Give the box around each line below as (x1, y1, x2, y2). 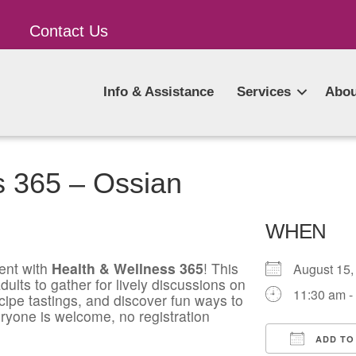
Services (236, 84, 291, 99)
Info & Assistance (103, 84, 214, 99)
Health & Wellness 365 (52, 258, 203, 279)
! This (203, 258, 238, 279)
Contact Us (29, 22, 108, 40)
